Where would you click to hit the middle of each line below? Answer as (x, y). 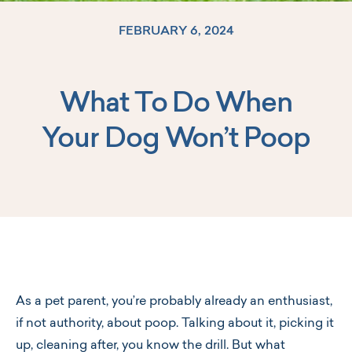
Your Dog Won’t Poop (176, 140)
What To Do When (176, 105)
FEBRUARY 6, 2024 (176, 31)
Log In (192, 125)
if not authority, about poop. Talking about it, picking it (175, 324)
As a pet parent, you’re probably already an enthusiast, (174, 302)
